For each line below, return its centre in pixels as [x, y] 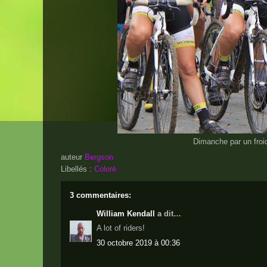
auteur [73, 157]
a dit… [168, 213]
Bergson [99, 157]
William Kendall [126, 213]
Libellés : [77, 169]
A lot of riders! [121, 228]
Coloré [105, 169]
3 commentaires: [100, 195]
